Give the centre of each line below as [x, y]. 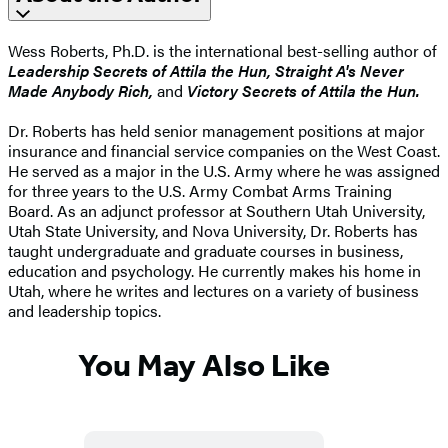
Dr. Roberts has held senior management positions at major [216, 130]
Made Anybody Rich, [80, 90]
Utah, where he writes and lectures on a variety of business [213, 290]
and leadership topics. [84, 310]
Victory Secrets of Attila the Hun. [303, 90]
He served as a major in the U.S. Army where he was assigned [224, 170]
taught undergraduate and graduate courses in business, [205, 250]
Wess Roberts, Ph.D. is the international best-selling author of [222, 50]
